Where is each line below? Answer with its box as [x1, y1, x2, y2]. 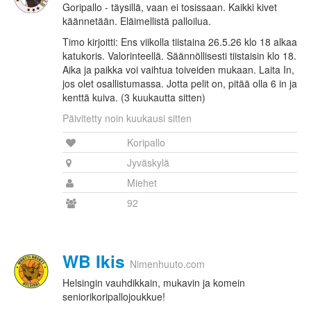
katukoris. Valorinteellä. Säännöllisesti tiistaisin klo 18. [62, 49, 296, 63]
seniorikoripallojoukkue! [62, 289, 165, 304]
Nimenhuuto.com [130, 257, 205, 271]
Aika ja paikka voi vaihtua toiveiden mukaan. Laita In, [62, 62, 294, 77]
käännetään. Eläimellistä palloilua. [62, 14, 211, 28]
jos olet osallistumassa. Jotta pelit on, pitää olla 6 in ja [62, 76, 297, 91]
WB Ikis [62, 249, 125, 274]
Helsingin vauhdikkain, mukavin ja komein [62, 276, 245, 290]
